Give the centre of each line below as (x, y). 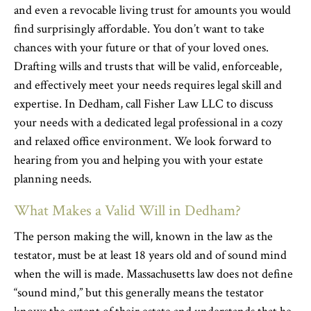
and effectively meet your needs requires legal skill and (148, 85)
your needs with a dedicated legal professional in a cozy (148, 123)
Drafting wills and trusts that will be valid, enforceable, (148, 66)
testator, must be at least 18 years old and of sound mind (150, 255)
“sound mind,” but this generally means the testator (139, 293)
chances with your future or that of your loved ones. (141, 48)
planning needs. (53, 179)
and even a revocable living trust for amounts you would (152, 10)
